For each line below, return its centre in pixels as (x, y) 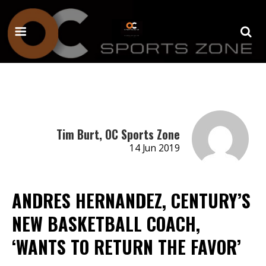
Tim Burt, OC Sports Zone (118, 134)
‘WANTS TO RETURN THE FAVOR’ (126, 246)
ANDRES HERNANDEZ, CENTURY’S (131, 200)
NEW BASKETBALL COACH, (106, 223)
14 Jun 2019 (154, 148)
